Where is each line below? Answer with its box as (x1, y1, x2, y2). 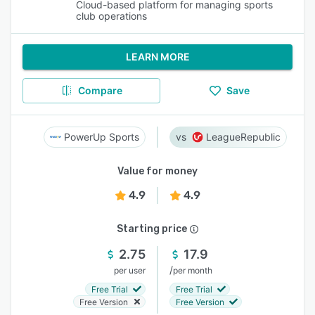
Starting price (117, 223, 187, 235)
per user (114, 265, 146, 276)
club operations (76, 10, 147, 22)
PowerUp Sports (64, 131, 139, 143)
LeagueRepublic (206, 131, 281, 143)
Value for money (117, 165, 198, 177)
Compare (77, 84, 122, 96)
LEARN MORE (125, 51, 190, 63)
